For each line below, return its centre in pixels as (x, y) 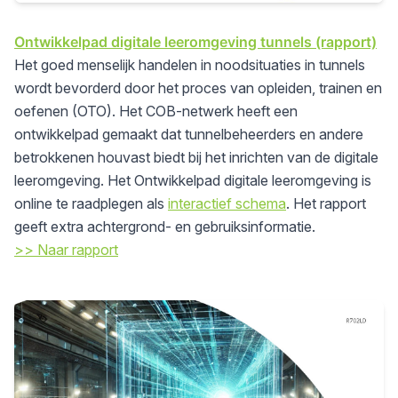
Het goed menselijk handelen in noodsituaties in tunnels (190, 65)
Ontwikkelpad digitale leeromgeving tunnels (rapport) (195, 42)
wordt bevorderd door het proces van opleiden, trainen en (198, 88)
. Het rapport (326, 204)
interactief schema (227, 204)
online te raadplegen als (91, 204)
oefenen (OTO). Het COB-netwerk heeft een (156, 111)
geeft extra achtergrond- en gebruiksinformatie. (165, 227)
